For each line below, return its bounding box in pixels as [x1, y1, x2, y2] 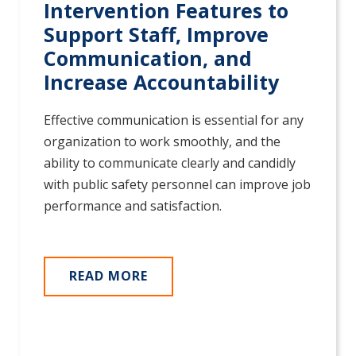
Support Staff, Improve [44, 21, 269, 48]
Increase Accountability [44, 68, 279, 96]
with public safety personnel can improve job [44, 176, 311, 194]
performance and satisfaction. [44, 197, 222, 215]
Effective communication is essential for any [44, 111, 304, 130]
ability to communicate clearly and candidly [44, 154, 296, 172]
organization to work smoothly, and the [44, 133, 281, 151]
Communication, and [44, 44, 252, 72]
